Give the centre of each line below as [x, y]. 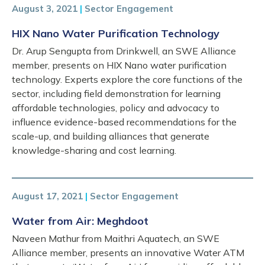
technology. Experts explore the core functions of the [127, 79]
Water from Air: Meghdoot [80, 221]
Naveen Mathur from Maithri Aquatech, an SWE [116, 238]
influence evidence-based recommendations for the [124, 122]
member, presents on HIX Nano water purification [119, 65]
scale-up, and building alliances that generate [111, 136]
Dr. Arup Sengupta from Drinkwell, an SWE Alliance [124, 51]
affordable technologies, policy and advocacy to [116, 108]
